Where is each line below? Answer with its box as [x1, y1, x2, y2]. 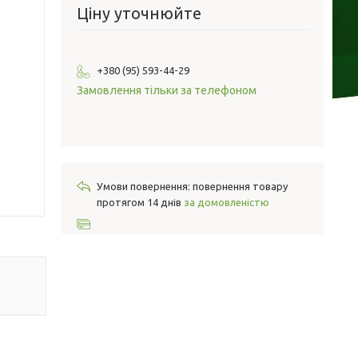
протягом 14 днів [97, 197, 184, 209]
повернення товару [193, 181, 288, 193]
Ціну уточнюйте [77, 4, 201, 23]
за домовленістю [184, 197, 269, 209]
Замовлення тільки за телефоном [77, 84, 257, 97]
